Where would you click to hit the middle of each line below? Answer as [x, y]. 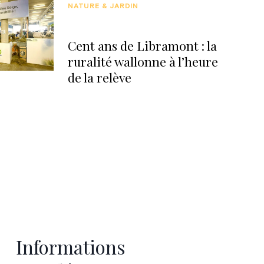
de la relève [100, 77]
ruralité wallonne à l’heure [143, 62]
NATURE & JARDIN [103, 6]
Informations [71, 246]
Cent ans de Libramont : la [142, 46]
